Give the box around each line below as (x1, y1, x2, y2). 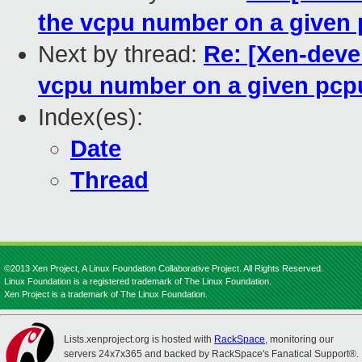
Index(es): (38, 104, 143, 131)
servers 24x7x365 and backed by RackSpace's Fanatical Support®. (64, 348, 359, 360)
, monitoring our (265, 334, 334, 345)
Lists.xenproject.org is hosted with (64, 334, 214, 345)
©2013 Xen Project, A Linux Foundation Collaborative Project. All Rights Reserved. (4, 263, 323, 273)
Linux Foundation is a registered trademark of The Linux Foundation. (4, 276, 271, 286)
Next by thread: (38, 41, 204, 68)
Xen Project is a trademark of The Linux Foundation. (4, 289, 208, 299)
